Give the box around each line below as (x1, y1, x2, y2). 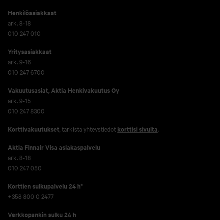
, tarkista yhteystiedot (59, 124, 117, 133)
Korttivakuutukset (8, 124, 59, 134)
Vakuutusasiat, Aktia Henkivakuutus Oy (8, 85, 119, 95)
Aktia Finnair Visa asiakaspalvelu (8, 142, 100, 152)
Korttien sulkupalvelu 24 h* (8, 181, 83, 191)
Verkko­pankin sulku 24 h (8, 210, 76, 219)
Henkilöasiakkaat (8, 8, 56, 17)
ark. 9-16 (8, 57, 31, 66)
